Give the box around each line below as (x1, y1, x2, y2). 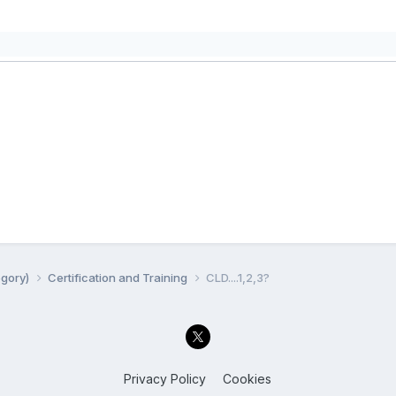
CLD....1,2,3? (205, 270, 270, 285)
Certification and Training (47, 270, 190, 285)
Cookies (223, 371, 272, 387)
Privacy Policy (124, 371, 207, 387)
